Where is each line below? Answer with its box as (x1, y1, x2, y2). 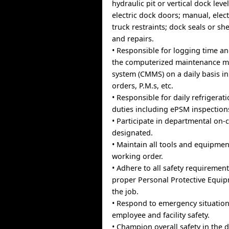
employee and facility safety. (112, 210, 210, 220)
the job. (112, 187, 139, 196)
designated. (112, 128, 153, 138)
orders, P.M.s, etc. (112, 81, 174, 90)
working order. (112, 151, 164, 161)
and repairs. (112, 34, 154, 43)
